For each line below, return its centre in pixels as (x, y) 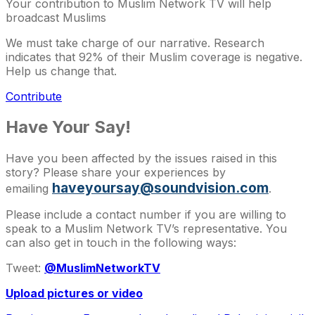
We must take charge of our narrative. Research (135, 43)
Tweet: (25, 268)
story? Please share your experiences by (116, 173)
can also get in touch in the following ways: (121, 243)
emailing (29, 189)
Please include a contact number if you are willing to (146, 215)
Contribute (34, 96)
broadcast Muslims (56, 17)
